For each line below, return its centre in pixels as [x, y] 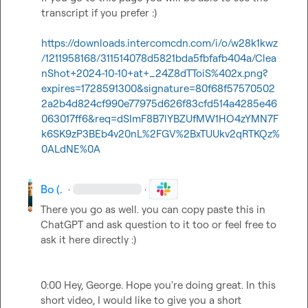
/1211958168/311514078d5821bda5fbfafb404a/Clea [158, 58]
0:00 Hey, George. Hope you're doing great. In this [158, 285]
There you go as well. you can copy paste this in [153, 209]
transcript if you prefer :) [100, 13]
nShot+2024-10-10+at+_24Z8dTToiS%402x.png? [154, 73]
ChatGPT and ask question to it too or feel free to [158, 224]
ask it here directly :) [91, 240]
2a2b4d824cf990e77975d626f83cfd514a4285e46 [159, 103]
